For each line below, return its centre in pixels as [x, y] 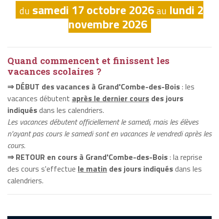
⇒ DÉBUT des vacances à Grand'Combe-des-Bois [94, 86]
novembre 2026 [108, 24]
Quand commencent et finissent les [88, 60]
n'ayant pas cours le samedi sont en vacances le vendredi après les [109, 133]
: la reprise [185, 157]
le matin [92, 168]
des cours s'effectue [43, 168]
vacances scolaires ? [54, 71]
